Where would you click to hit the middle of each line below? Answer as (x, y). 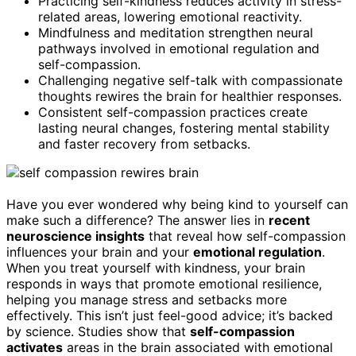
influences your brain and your (100, 252)
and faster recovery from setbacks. (144, 143)
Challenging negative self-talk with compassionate (190, 80)
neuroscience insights (75, 236)
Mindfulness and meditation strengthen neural (176, 32)
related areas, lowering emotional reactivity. (170, 16)
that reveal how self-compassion (245, 236)
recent (289, 220)
